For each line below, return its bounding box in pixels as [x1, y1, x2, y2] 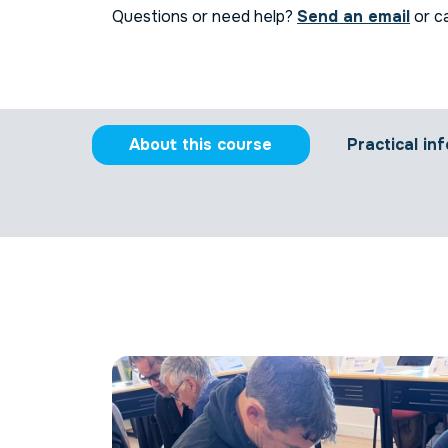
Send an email [297, 6, 410, 28]
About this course [129, 134, 273, 156]
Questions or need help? [112, 6, 297, 28]
